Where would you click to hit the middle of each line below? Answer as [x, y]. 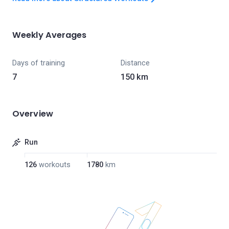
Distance [135, 63]
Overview [33, 114]
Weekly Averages [50, 35]
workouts [54, 165]
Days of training [39, 63]
